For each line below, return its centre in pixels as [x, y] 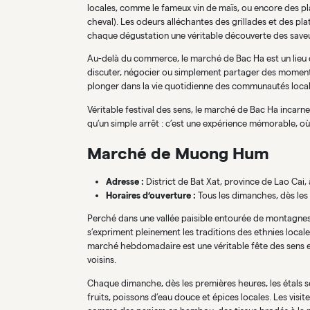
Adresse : [125, 181]
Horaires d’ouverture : [151, 195]
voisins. [102, 260]
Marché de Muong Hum [178, 154]
